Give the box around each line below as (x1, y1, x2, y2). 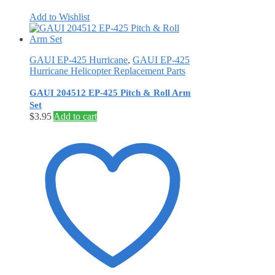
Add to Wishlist (29, 11, 90, 22)
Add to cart (53, 110, 97, 122)
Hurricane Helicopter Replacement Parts (29, 65, 185, 76)
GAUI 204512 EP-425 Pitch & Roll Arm (29, 87, 191, 98)
